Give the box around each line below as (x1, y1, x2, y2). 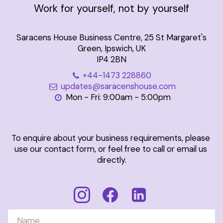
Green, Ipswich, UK (77, 43, 146, 54)
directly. (97, 154, 126, 165)
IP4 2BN (97, 54, 126, 65)
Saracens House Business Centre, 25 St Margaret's (16, 32, 207, 43)
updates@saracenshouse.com (60, 81, 176, 92)
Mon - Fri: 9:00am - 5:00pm (65, 92, 171, 103)
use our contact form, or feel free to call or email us (14, 143, 207, 154)
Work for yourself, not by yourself (34, 1, 189, 15)
